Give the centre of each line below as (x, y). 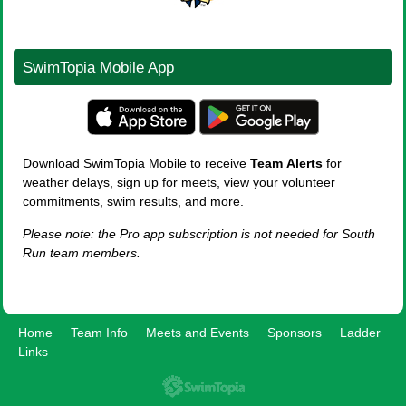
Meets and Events (198, 333)
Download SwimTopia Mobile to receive (136, 164)
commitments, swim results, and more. (137, 202)
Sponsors (295, 333)
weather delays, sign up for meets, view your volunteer (179, 183)
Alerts (304, 164)
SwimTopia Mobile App (98, 68)
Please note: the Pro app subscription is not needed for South (199, 234)
